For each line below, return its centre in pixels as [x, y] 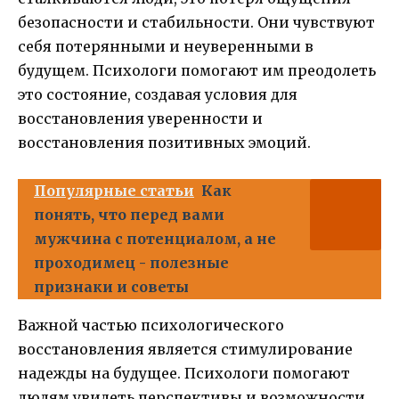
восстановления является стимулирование [185, 350]
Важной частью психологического [151, 326]
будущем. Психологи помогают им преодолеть [197, 71]
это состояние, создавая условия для [158, 95]
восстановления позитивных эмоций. [164, 143]
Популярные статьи [114, 191]
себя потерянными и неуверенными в [166, 47]
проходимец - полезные [131, 263]
